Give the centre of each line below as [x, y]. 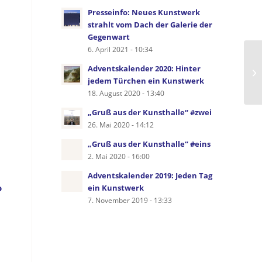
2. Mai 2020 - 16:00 [119, 156]
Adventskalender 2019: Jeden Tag [150, 175]
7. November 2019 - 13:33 [130, 200]
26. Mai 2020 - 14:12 [121, 125]
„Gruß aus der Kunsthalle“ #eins [149, 144]
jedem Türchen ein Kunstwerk [146, 81]
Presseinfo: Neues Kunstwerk [144, 12]
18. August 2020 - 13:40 [126, 93]
